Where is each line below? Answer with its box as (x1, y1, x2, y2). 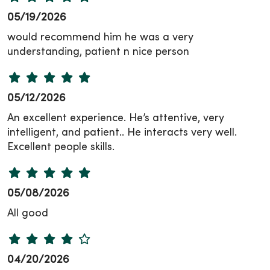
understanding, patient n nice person (7, 47, 189, 58)
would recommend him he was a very (7, 33, 193, 43)
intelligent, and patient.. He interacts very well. (7, 128, 237, 139)
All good (7, 209, 48, 219)
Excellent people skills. (7, 142, 115, 153)
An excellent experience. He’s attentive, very (7, 113, 224, 124)
